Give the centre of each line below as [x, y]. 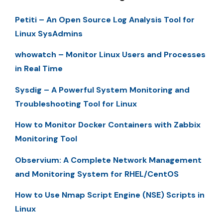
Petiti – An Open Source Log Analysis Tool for [105, 20]
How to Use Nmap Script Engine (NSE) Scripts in [110, 195]
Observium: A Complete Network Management [108, 160]
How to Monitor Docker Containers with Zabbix [108, 125]
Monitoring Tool [46, 139]
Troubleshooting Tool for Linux [76, 104]
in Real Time [39, 69]
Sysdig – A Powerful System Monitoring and [102, 90]
